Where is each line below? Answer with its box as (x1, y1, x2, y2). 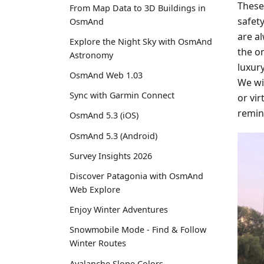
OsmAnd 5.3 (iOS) (70, 110, 138, 121)
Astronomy (70, 49, 113, 61)
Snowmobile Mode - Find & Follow (70, 224, 206, 236)
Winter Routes (70, 237, 126, 249)
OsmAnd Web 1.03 (70, 70, 143, 81)
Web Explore (70, 184, 120, 196)
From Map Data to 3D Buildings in (70, 2, 206, 14)
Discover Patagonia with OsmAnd (70, 170, 203, 182)
